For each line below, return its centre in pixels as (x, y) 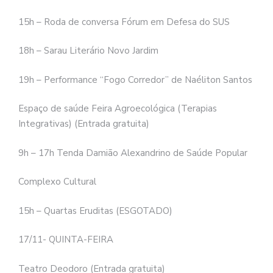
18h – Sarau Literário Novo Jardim (88, 51)
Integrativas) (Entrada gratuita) (84, 124)
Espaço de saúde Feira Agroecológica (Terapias (118, 109)
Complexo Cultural (57, 182)
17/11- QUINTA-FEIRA (66, 240)
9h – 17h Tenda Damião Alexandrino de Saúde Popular (133, 153)
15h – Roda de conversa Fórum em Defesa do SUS (124, 22)
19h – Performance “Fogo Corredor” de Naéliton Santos (135, 80)
